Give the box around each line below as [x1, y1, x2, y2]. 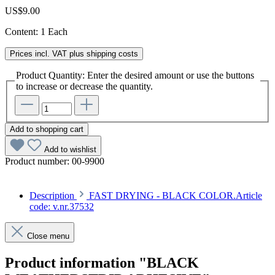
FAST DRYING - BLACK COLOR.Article [89, 190, 262, 201]
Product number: [5, 156, 72, 167]
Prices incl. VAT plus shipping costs [10, 48, 138, 58]
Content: [5, 26, 41, 37]
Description [29, 190, 74, 201]
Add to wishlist [44, 145, 96, 155]
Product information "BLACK [5, 255, 199, 271]
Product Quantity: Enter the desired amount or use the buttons [16, 69, 254, 80]
